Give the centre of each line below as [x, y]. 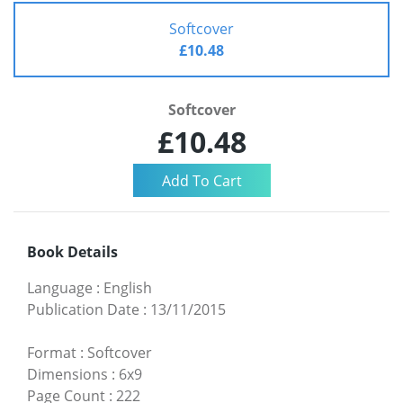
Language [60, 288]
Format [52, 353]
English [128, 288]
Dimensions [67, 375]
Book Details [72, 252]
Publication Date [83, 310]
